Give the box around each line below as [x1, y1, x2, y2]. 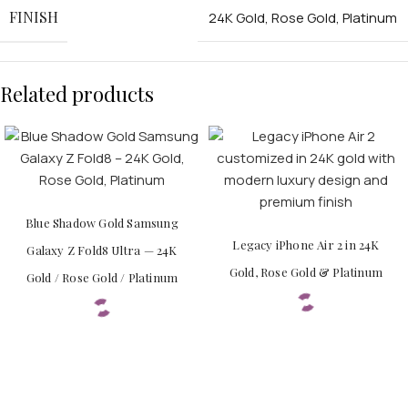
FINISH [9, 6, 58, 26]
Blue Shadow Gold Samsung [25, 214, 178, 230]
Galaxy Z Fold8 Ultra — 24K [26, 241, 178, 258]
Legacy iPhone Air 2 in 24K [232, 236, 380, 252]
